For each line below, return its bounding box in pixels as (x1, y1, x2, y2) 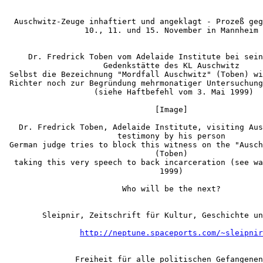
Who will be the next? (5, 184, 221, 193)
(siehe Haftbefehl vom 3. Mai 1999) (5, 87, 254, 96)
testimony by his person (5, 131, 225, 140)
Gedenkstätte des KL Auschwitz (5, 61, 240, 70)
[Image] (5, 105, 188, 114)
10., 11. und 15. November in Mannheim (5, 26, 258, 35)
